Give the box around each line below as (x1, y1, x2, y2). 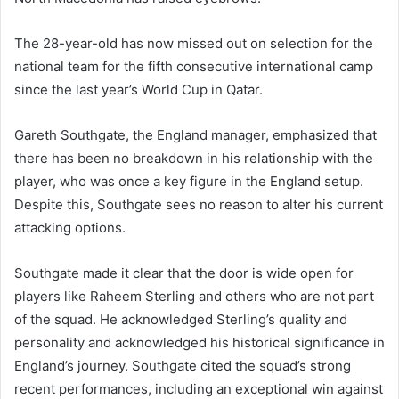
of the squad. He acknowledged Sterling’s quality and (14, 310, 347, 328)
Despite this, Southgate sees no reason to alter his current (14, 195, 383, 213)
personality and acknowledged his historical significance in (14, 333, 385, 351)
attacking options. (14, 218, 126, 236)
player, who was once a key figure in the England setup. (14, 172, 363, 190)
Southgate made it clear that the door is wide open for (14, 264, 354, 281)
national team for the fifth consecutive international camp (14, 57, 373, 75)
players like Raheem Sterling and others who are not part (14, 287, 374, 305)
